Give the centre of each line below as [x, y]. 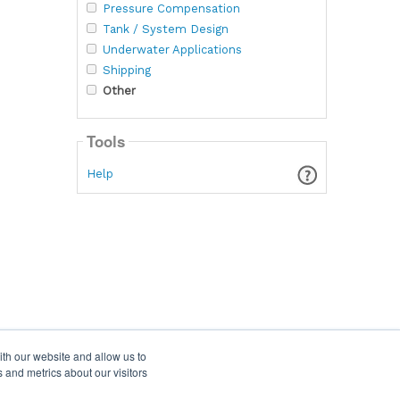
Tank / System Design [165, 29]
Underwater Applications [172, 49]
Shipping [126, 70]
